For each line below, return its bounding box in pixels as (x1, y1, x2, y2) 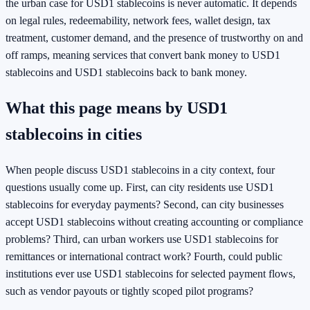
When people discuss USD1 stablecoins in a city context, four (6, 164, 275, 176)
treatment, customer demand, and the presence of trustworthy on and (6, 32, 303, 44)
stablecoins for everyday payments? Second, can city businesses (6, 199, 284, 211)
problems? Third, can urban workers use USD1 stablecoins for (6, 233, 278, 246)
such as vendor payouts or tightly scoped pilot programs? (6, 285, 253, 298)
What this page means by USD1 (6, 99, 228, 118)
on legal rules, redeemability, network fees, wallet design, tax (6, 15, 271, 27)
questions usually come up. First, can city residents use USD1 (6, 181, 274, 194)
